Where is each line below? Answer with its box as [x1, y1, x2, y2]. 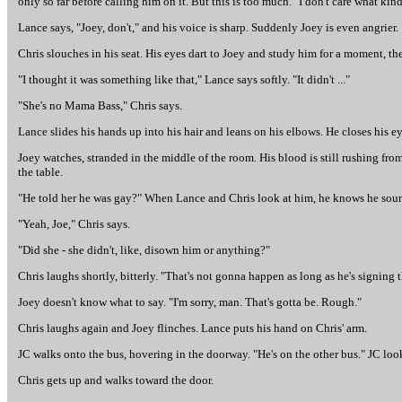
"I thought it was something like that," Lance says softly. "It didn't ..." [18, 73, 350, 86]
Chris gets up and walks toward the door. [18, 373, 214, 387]
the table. [18, 165, 63, 179]
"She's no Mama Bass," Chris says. [18, 99, 182, 112]
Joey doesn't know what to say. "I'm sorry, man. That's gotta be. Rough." [18, 295, 362, 309]
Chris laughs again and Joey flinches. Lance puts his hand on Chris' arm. [18, 321, 367, 335]
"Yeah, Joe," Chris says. [18, 217, 130, 231]
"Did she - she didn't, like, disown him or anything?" [18, 243, 270, 257]
